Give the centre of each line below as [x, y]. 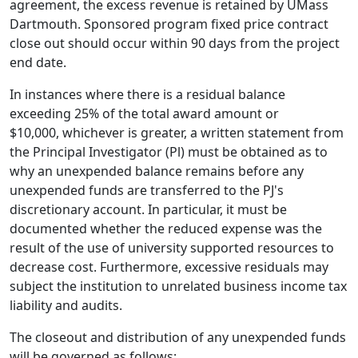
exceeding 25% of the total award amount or [144, 113]
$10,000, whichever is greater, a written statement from [177, 133]
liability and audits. [66, 305]
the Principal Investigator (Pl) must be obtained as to [169, 152]
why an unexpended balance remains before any [157, 171]
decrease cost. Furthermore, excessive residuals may [169, 267]
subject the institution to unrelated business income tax [178, 286]
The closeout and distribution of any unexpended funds [178, 337]
